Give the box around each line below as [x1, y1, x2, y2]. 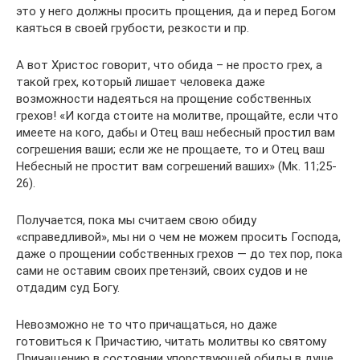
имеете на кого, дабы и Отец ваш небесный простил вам [16, 125, 335, 140]
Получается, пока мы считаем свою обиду [16, 213, 256, 227]
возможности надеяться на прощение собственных [16, 92, 311, 106]
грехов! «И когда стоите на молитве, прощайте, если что [16, 108, 338, 123]
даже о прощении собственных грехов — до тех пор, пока [16, 247, 342, 261]
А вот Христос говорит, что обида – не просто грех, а [16, 58, 322, 72]
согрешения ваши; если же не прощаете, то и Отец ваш [16, 142, 325, 157]
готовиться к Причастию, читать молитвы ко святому [16, 334, 326, 349]
